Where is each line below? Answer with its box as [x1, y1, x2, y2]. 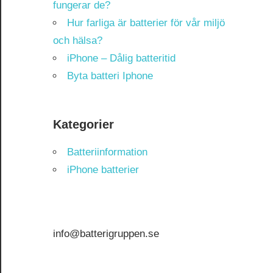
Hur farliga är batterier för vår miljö [67, 16, 225, 29]
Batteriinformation [67, 146, 147, 158]
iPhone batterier [67, 163, 139, 175]
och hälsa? [53, 34, 102, 46]
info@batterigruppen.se [53, 228, 159, 240]
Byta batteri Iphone [67, 69, 153, 82]
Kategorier [53, 117, 114, 131]
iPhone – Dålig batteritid [67, 52, 175, 64]
